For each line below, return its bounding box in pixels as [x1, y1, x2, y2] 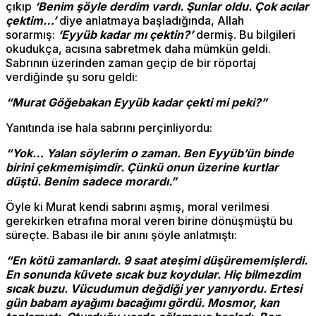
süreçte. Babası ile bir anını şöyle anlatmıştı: [6, 228, 237, 243]
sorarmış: [6, 28, 58, 42]
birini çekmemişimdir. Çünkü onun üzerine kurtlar [6, 160, 279, 175]
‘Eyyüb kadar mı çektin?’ [58, 28, 196, 42]
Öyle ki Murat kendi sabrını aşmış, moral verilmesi [6, 200, 269, 214]
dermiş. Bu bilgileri [196, 28, 296, 42]
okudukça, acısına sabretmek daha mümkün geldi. [6, 42, 271, 56]
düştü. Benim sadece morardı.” [6, 174, 177, 189]
